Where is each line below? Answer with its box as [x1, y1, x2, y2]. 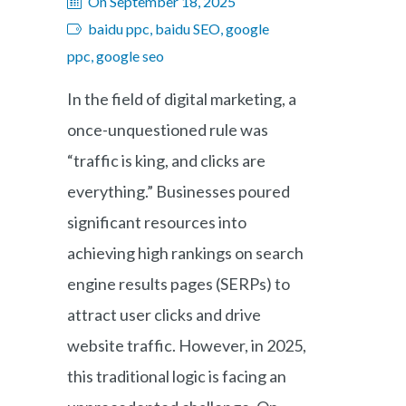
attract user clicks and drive [67, 304, 261, 324]
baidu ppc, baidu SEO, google [88, 20, 269, 37]
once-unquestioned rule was [67, 120, 268, 140]
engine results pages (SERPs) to [67, 274, 290, 294]
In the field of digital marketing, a [67, 89, 296, 109]
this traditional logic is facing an [67, 366, 286, 386]
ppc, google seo [67, 47, 164, 64]
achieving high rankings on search [67, 243, 304, 263]
